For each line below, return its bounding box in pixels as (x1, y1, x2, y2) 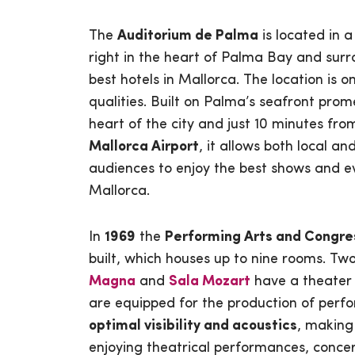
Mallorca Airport (89, 139, 199, 155)
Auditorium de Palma (117, 29, 258, 44)
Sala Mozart (169, 274, 250, 290)
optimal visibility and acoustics (89, 319, 297, 334)
